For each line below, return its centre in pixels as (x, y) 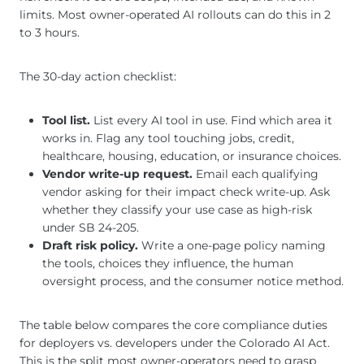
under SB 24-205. (91, 228)
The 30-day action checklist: (98, 77)
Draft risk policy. (90, 246)
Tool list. (66, 121)
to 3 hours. (50, 33)
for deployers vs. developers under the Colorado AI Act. (175, 343)
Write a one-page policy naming (232, 246)
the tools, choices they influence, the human (168, 264)
